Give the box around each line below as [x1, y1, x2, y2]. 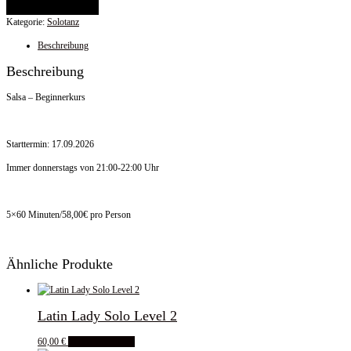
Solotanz [47, 16, 79, 28]
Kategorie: [6, 16, 47, 28]
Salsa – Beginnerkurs [6, 92, 85, 103]
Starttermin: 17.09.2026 [6, 139, 94, 150]
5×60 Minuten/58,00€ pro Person [6, 209, 131, 221]
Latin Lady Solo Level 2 [38, 307, 177, 324]
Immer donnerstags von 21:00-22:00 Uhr [6, 162, 159, 174]
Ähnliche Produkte [6, 255, 113, 272]
